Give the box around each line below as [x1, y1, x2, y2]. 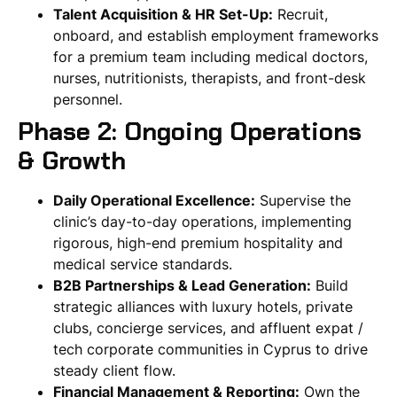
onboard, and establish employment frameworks [53, 27, 378, 45]
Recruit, [273, 5, 328, 24]
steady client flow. [53, 362, 175, 380]
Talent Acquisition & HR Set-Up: [53, 5, 273, 24]
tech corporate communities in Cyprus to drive [53, 340, 368, 359]
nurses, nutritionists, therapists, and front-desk [53, 69, 366, 88]
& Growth [18, 144, 126, 178]
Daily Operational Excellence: [53, 191, 255, 210]
